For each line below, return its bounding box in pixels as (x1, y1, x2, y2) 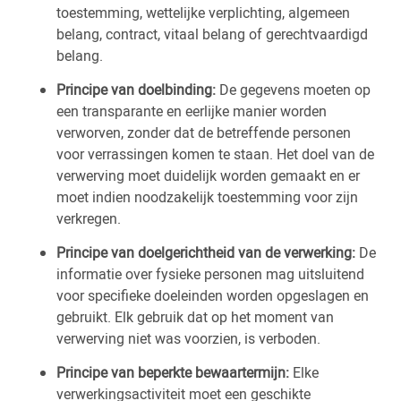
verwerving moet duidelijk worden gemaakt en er (56, 166, 360, 185)
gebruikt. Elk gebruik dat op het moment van (56, 307, 334, 327)
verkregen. (56, 209, 121, 228)
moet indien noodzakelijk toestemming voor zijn (56, 187, 358, 207)
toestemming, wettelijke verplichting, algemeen (56, 3, 350, 22)
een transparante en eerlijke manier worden (56, 101, 327, 121)
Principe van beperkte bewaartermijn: (56, 363, 289, 382)
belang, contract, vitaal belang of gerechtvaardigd (56, 24, 368, 44)
